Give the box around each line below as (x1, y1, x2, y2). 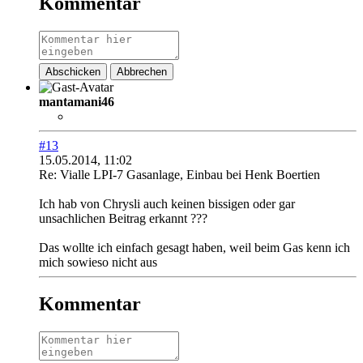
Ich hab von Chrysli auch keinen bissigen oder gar (39, 196, 295, 211)
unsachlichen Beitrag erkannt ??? (39, 211, 207, 225)
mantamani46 (39, 94, 114, 109)
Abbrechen (117, 65, 167, 78)
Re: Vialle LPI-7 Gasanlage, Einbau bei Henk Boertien (39, 167, 320, 181)
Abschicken (45, 65, 100, 78)
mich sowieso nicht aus (39, 254, 160, 269)
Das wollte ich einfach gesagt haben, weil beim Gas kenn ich (39, 240, 350, 254)
